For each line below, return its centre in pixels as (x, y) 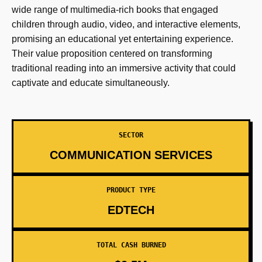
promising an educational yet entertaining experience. (123, 39)
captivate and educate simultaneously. (91, 83)
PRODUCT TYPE (131, 190)
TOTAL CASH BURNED (131, 245)
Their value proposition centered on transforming (112, 54)
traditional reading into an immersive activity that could (124, 68)
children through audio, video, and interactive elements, (126, 24)
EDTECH (131, 210)
